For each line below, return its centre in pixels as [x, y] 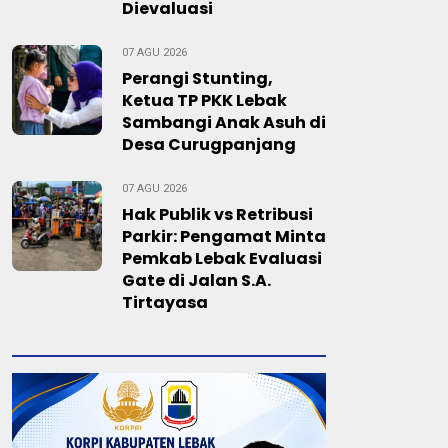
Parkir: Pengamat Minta [224, 236]
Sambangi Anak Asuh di [224, 122]
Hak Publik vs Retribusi [217, 214]
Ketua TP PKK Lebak [204, 100]
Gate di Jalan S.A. [196, 280]
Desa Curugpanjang [209, 144]
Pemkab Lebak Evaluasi [222, 258]
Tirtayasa [165, 302]
